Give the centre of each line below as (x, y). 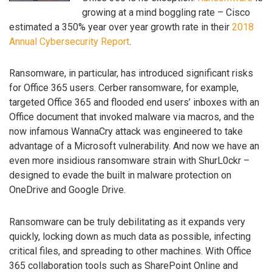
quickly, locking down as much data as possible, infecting (130, 237)
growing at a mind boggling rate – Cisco (166, 12)
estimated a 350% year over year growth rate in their (121, 27)
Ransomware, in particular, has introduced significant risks (131, 73)
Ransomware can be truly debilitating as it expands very (127, 222)
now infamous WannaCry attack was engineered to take (126, 132)
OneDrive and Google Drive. (67, 190)
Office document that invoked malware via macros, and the (132, 117)
